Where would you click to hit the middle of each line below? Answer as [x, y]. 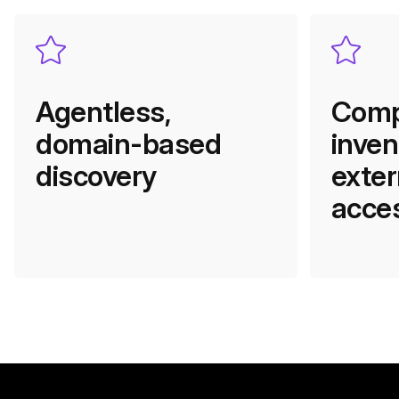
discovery [96, 176]
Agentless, [103, 112]
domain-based [129, 144]
